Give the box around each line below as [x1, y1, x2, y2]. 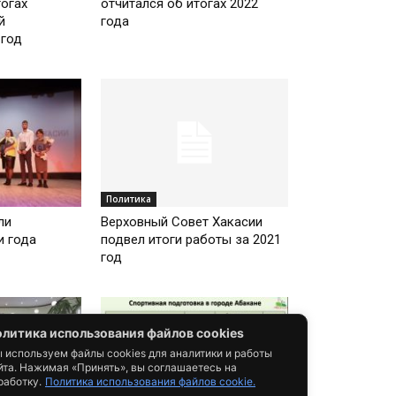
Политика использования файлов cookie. [45, 375, 255, 388]
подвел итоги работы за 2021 [101, 232, 282, 248]
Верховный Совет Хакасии [101, 214, 263, 231]
